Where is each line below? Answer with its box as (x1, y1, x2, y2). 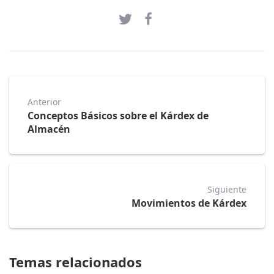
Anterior (28, 96, 61, 108)
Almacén (28, 122, 70, 136)
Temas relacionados (9, 253, 142, 272)
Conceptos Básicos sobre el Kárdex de (28, 109, 209, 123)
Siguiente (207, 183, 246, 196)
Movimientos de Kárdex (131, 196, 246, 210)
